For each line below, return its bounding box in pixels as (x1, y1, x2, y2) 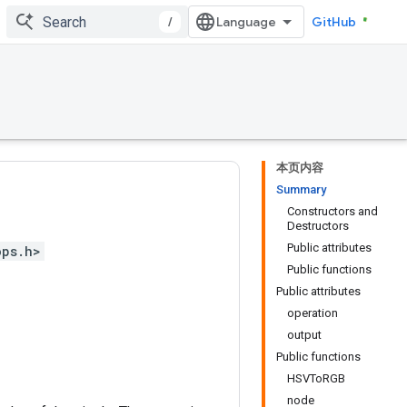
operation (287, 306, 338, 320)
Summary (276, 183, 326, 196)
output (287, 328, 322, 342)
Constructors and (287, 204, 378, 218)
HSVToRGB (287, 372, 345, 385)
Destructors (287, 219, 349, 233)
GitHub (312, 14, 356, 30)
